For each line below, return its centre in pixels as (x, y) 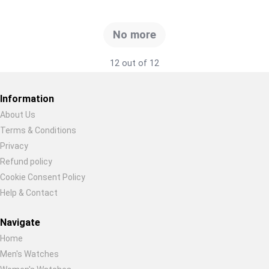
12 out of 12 (134, 64)
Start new (142, 137)
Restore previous (60, 137)
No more (134, 34)
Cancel (201, 137)
